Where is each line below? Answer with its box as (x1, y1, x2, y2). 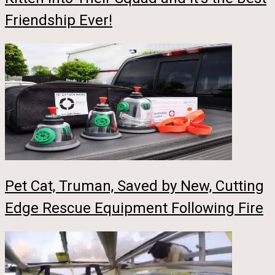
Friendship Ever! (5, 12, 112, 29)
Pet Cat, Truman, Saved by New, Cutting (5, 177, 264, 195)
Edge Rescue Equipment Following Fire (5, 199, 263, 217)
